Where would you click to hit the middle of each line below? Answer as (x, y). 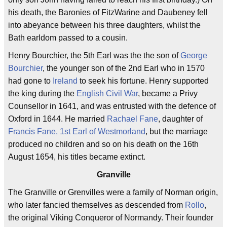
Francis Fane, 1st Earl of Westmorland (77, 131)
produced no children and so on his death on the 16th (103, 144)
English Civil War (107, 93)
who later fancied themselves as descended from (97, 205)
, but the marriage (177, 131)
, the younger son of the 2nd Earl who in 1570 (124, 68)
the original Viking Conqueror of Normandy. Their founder (111, 218)
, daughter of (180, 119)
